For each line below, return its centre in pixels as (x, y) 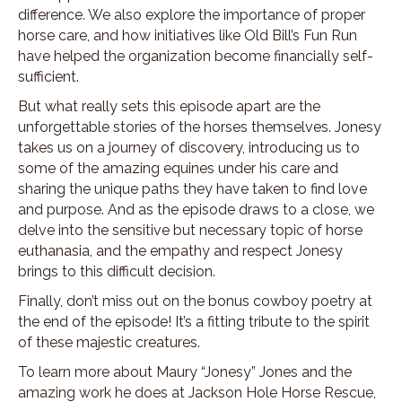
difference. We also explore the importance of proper (192, 15)
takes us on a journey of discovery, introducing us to (189, 148)
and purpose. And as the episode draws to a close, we (196, 210)
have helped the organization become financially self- (196, 57)
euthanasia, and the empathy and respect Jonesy (180, 251)
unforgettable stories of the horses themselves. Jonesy (200, 127)
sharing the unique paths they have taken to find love (192, 189)
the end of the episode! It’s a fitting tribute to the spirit (194, 322)
